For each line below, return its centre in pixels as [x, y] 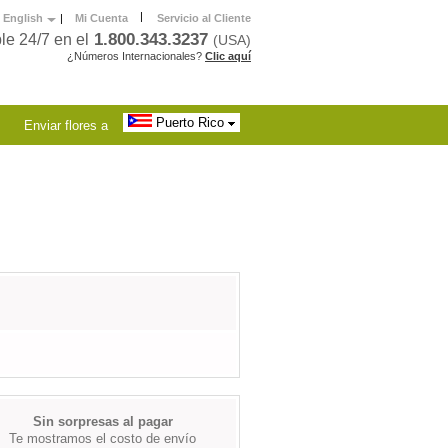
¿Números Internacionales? [134, 56]
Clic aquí [228, 56]
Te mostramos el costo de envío [102, 438]
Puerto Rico [189, 122]
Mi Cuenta [101, 18]
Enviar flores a [66, 125]
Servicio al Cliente [204, 18]
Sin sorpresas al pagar [102, 421]
